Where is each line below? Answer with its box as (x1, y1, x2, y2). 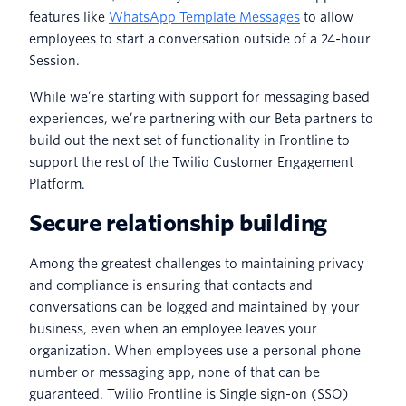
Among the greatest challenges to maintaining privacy (29, 256, 364, 271)
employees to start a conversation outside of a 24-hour (29, 31, 371, 46)
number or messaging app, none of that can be (29, 364, 320, 380)
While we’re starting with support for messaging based (29, 89, 370, 104)
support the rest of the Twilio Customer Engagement (29, 154, 353, 169)
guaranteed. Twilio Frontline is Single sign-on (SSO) (29, 386, 349, 401)
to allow (300, 9, 353, 24)
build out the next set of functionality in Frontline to (29, 132, 350, 148)
